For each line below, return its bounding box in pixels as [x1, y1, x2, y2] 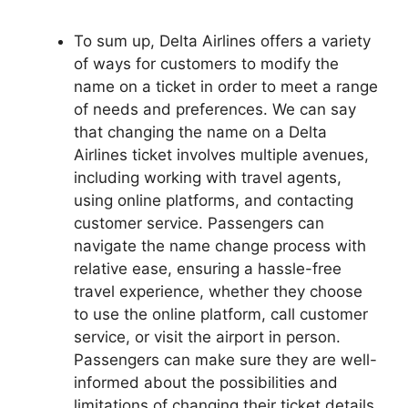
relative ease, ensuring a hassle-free [74, 259, 342, 278]
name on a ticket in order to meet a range [74, 76, 378, 96]
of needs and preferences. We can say [74, 99, 356, 118]
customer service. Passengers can [74, 213, 324, 232]
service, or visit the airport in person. [74, 327, 341, 346]
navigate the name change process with [74, 236, 366, 255]
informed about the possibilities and [74, 372, 338, 392]
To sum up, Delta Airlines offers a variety [74, 31, 371, 50]
